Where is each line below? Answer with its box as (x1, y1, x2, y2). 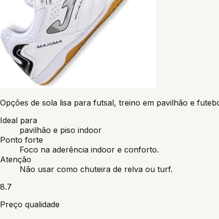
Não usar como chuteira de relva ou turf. (20, 164, 173, 175)
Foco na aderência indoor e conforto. (20, 145, 159, 155)
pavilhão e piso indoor (20, 125, 102, 135)
